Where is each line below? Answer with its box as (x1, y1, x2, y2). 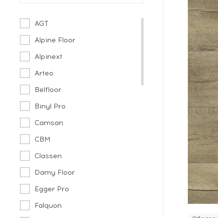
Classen (35, 152, 62, 160)
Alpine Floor (35, 36, 76, 44)
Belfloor (35, 86, 62, 94)
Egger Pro (35, 185, 70, 193)
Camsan (35, 119, 64, 127)
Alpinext (35, 53, 63, 61)
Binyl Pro (35, 102, 66, 110)
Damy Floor (35, 168, 75, 177)
